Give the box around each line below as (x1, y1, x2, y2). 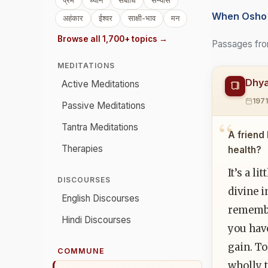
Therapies (62, 143, 103, 155)
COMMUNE (57, 246, 105, 256)
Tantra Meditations (62, 121, 138, 133)
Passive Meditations (62, 100, 145, 112)
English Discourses (62, 193, 139, 205)
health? (228, 144, 262, 156)
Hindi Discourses (62, 214, 131, 226)
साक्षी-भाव (128, 13, 156, 23)
